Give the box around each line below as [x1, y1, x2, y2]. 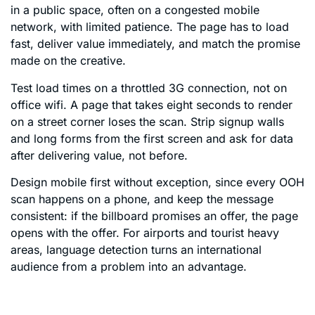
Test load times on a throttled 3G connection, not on [11, 80, 287, 95]
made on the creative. [11, 53, 126, 68]
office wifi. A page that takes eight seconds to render [11, 97, 292, 112]
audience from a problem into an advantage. [11, 259, 247, 274]
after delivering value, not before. [11, 148, 188, 162]
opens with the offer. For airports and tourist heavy [11, 226, 279, 240]
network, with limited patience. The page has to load [11, 20, 289, 34]
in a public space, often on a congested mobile [11, 3, 259, 18]
